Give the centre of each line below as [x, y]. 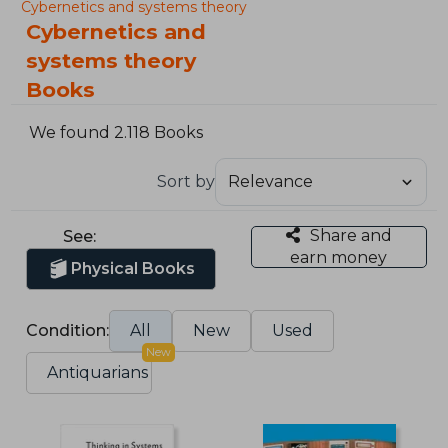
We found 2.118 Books [116, 133]
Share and [350, 235]
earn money [339, 257]
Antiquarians [98, 372]
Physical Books [133, 268]
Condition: [68, 330]
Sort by [185, 181]
